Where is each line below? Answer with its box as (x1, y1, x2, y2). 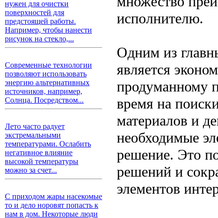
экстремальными (5, 131, 61, 139)
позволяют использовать (5, 70, 87, 78)
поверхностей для (5, 8, 64, 17)
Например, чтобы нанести (5, 26, 92, 34)
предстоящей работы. (5, 17, 76, 25)
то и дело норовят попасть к (5, 201, 98, 209)
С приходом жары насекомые (5, 192, 102, 200)
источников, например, (5, 87, 82, 95)
